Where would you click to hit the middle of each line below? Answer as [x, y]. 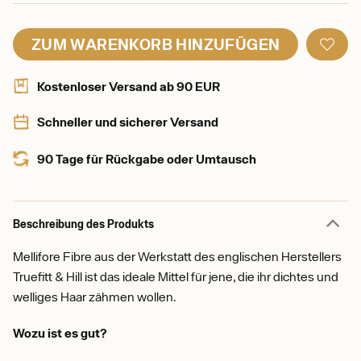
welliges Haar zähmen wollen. [95, 297]
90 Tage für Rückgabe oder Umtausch [147, 159]
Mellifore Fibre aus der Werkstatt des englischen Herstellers [177, 256]
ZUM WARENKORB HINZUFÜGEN [156, 44]
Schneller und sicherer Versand [128, 122]
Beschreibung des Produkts [83, 224]
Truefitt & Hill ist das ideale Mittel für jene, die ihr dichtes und [176, 276]
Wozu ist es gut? [60, 333]
